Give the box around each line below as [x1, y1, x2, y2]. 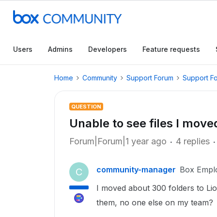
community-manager [96, 165, 176, 174]
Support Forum [126, 74, 173, 82]
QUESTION [71, 103, 101, 110]
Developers [88, 45, 127, 53]
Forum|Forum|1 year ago [69, 136, 167, 146]
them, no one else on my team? [96, 198, 213, 207]
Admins [48, 45, 73, 53]
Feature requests [142, 45, 200, 53]
